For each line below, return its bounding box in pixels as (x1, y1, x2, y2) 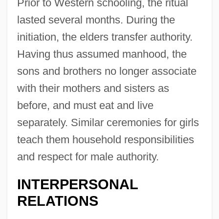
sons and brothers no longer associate (17, 65, 197, 77)
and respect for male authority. (17, 150, 159, 163)
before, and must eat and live (17, 99, 153, 111)
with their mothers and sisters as (17, 82, 169, 94)
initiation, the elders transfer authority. (17, 30, 193, 43)
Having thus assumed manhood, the (17, 47, 187, 60)
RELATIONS (17, 193, 98, 209)
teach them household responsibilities (17, 133, 194, 146)
